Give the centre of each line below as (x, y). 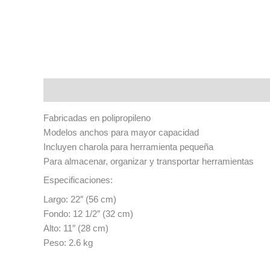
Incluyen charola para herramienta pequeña (128, 146)
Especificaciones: (78, 180)
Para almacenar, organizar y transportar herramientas (149, 161)
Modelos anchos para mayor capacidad (121, 132)
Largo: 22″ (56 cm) (80, 199)
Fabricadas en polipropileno (97, 118)
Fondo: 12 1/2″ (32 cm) (88, 213)
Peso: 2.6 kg (68, 242)
